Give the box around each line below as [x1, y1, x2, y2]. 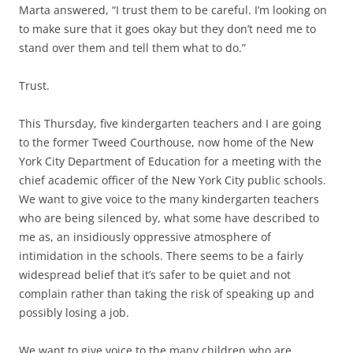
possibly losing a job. [19, 305, 129, 321]
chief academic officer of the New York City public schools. [19, 173, 326, 188]
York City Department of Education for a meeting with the [19, 154, 321, 169]
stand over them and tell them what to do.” [19, 40, 246, 56]
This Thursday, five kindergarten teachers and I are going [19, 116, 321, 132]
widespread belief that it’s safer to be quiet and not [19, 267, 291, 283]
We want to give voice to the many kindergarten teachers [19, 191, 319, 207]
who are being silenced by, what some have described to [19, 210, 319, 226]
